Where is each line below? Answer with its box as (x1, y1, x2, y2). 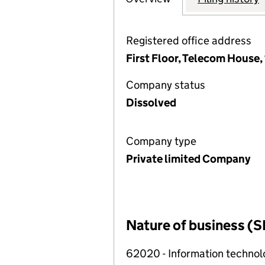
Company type (126, 134, 196, 148)
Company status (126, 78, 205, 92)
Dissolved (126, 96, 176, 109)
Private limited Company (126, 152, 250, 166)
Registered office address (126, 34, 251, 47)
